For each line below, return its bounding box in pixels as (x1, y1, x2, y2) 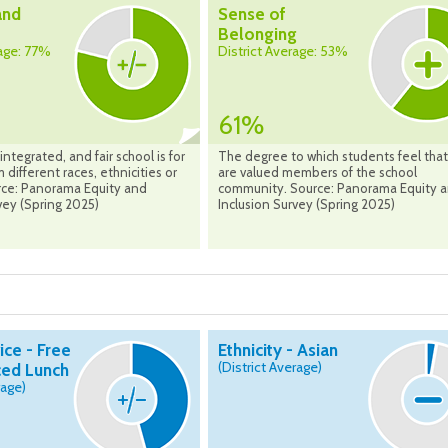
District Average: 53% (218, 42, 348, 61)
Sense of (218, 4, 286, 25)
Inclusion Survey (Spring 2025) (218, 196, 395, 213)
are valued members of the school (218, 164, 417, 181)
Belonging (218, 24, 297, 45)
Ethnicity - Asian (218, 340, 338, 361)
